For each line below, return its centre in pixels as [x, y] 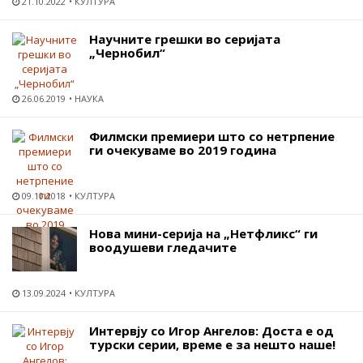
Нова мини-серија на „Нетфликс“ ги [203, 233]
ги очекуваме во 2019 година [183, 149]
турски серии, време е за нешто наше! [212, 344]
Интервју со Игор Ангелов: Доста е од [211, 330]
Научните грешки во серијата [185, 38]
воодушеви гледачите [163, 247]
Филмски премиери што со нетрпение [212, 136]
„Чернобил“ [127, 52]
